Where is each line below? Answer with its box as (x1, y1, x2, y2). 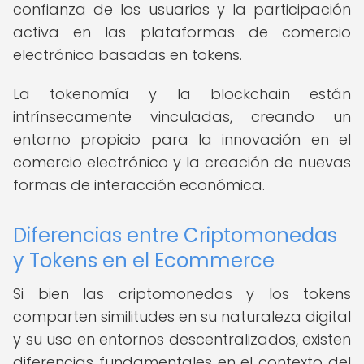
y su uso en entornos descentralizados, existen (13, 329, 351, 349)
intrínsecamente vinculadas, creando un (13, 106, 351, 127)
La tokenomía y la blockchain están (13, 84, 351, 104)
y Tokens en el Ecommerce (13, 247, 275, 274)
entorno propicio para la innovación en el (13, 129, 351, 149)
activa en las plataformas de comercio (13, 22, 351, 42)
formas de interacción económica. (13, 175, 265, 195)
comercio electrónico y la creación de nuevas (13, 152, 351, 172)
